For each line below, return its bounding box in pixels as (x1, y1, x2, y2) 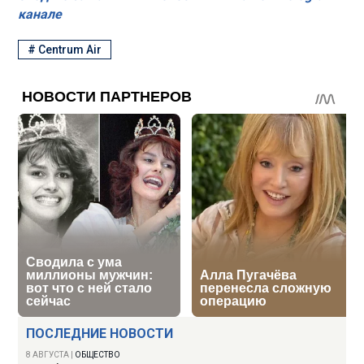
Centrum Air (38, 43, 102, 57)
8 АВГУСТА (26, 350, 70, 360)
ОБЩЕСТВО (75, 350, 121, 360)
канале (18, 6, 63, 22)
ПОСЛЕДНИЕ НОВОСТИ (26, 326, 174, 342)
